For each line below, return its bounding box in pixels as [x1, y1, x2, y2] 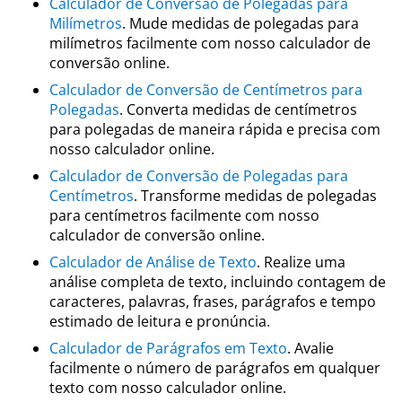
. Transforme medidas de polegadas [134, 186, 377, 205]
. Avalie [287, 338, 334, 358]
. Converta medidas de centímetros [119, 100, 357, 119]
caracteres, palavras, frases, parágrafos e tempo [49, 292, 376, 311]
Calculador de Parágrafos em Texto [49, 338, 287, 358]
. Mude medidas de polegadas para [122, 13, 359, 33]
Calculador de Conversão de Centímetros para [49, 80, 363, 100]
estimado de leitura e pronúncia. [49, 311, 270, 331]
